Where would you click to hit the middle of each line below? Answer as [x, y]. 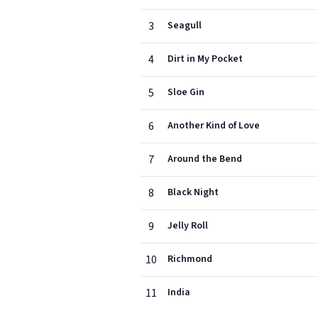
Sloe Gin [186, 92]
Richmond [190, 259]
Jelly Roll [188, 226]
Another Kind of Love [214, 126]
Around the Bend [205, 159]
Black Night [193, 192]
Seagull [185, 26]
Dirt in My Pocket [205, 59]
